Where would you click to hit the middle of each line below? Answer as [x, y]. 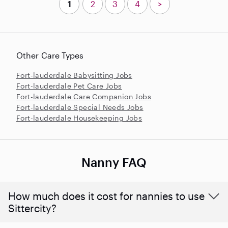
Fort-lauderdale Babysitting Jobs [74, 75]
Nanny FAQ [114, 162]
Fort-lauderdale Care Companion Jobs [84, 96]
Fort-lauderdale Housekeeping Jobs [79, 118]
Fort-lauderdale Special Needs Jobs [80, 107]
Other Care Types [50, 55]
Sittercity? [32, 208]
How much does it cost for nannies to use [106, 196]
